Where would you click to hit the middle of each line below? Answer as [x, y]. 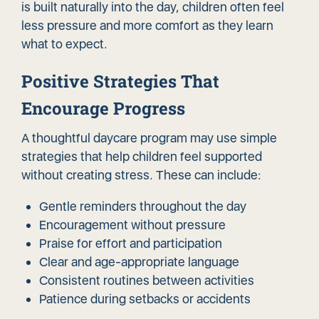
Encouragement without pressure [132, 225]
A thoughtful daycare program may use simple [149, 138]
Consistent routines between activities [147, 281]
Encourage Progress [103, 109]
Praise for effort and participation [131, 244]
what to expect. [64, 44]
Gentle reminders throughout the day [143, 206]
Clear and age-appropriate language [139, 262]
